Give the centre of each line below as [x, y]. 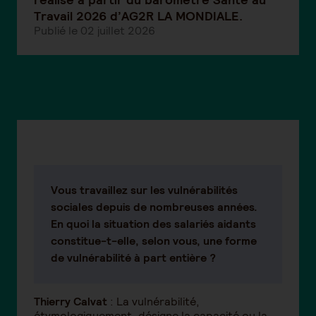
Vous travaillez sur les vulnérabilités [144, 190]
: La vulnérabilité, [153, 301]
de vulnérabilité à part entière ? [133, 257]
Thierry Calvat [71, 301]
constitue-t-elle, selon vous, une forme [154, 241]
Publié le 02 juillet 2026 [95, 30]
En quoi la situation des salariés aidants [153, 224]
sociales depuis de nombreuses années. [154, 207]
